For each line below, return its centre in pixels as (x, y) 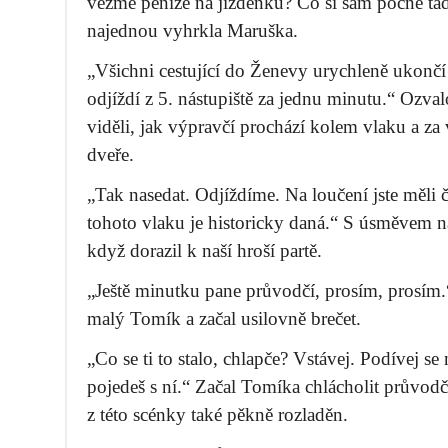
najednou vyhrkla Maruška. (192, 30)
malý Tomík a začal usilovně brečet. (224, 318)
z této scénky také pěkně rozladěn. (217, 414)
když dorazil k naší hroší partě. (204, 250)
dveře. (110, 154)
